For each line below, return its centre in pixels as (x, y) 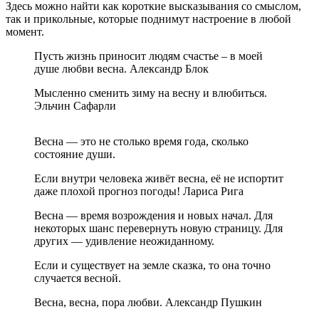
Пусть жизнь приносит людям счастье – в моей (148, 56)
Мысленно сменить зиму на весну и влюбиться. (151, 93)
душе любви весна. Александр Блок (121, 68)
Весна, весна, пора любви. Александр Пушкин (148, 302)
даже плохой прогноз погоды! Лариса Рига (139, 191)
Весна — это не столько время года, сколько (141, 141)
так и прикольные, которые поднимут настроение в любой (148, 19)
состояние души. (75, 154)
